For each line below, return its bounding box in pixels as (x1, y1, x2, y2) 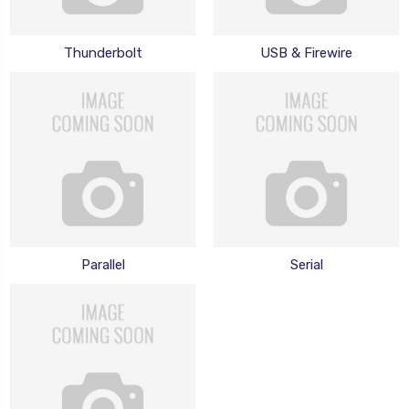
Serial (289, 256, 323, 273)
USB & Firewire (260, 44, 352, 61)
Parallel (80, 256, 125, 273)
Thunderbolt (63, 44, 142, 61)
